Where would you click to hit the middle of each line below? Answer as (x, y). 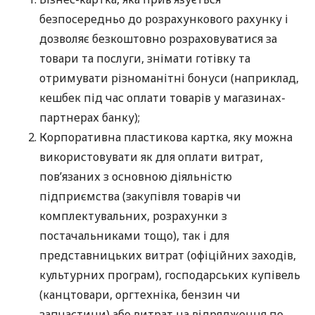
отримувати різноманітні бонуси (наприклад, (169, 78)
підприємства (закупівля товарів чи (140, 197)
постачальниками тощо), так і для (134, 236)
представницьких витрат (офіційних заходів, (168, 256)
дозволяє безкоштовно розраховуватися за (158, 39)
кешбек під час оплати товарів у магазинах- (162, 98)
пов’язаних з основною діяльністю (136, 177)
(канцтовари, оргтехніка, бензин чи (140, 295)
